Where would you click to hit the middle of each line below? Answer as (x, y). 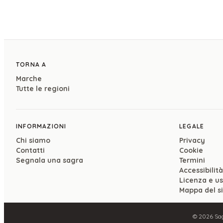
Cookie (191, 151)
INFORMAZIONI (41, 126)
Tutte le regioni (43, 89)
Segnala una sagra (50, 161)
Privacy (192, 141)
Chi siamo (33, 141)
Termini (192, 161)
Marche (29, 79)
